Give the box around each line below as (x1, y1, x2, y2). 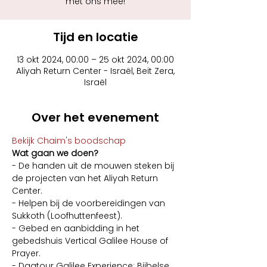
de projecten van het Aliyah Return (12, 172, 160, 184)
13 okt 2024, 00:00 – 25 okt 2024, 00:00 (17, 54, 174, 66)
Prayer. (12, 247, 41, 259)
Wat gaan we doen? (12, 147, 98, 159)
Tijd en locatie (52, 29, 138, 45)
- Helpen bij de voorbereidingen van (12, 197, 167, 209)
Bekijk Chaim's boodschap (12, 135, 126, 147)
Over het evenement (32, 109, 159, 126)
